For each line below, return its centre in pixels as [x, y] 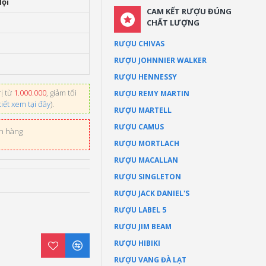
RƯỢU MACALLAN [146, 160]
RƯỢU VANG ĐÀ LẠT [150, 260]
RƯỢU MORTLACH [147, 143]
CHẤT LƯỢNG [173, 23]
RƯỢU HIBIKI [137, 243]
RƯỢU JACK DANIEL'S [152, 193]
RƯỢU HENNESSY [145, 77]
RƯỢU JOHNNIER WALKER [160, 60]
